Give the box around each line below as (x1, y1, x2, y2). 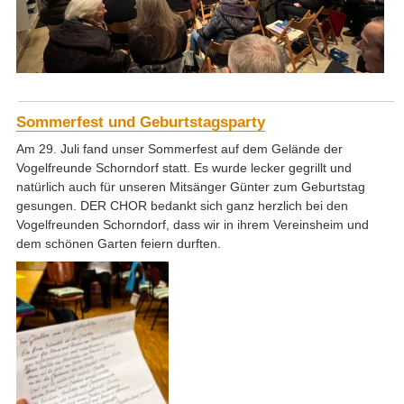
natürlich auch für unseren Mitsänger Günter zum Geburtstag (15, 179, 365, 194)
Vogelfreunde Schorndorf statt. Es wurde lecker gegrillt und (15, 160, 352, 175)
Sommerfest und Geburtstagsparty (15, 112, 265, 131)
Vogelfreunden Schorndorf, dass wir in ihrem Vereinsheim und (15, 216, 369, 232)
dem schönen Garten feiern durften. (15, 235, 221, 251)
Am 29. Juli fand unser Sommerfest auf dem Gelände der (15, 141, 343, 156)
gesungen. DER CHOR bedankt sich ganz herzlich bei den (15, 197, 348, 213)
